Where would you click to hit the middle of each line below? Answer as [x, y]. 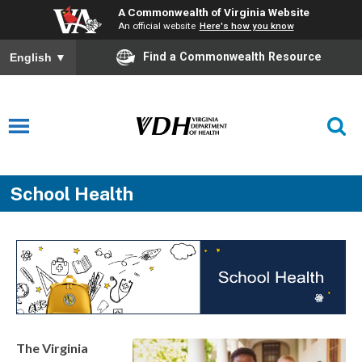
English [32, 58]
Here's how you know [246, 26]
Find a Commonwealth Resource [232, 56]
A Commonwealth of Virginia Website [213, 12]
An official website [156, 26]
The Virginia [52, 348]
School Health [71, 194]
